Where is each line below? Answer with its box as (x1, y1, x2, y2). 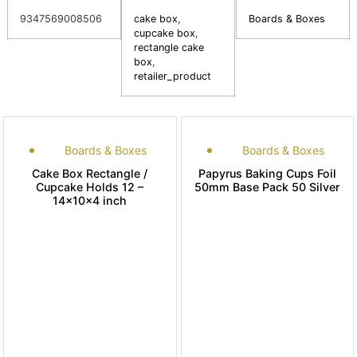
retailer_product (134, 69, 212, 82)
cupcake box (134, 26, 196, 39)
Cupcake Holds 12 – (36, 179, 144, 194)
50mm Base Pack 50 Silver (194, 179, 340, 194)
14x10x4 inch (53, 193, 127, 207)
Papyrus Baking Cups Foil (198, 166, 336, 180)
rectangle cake (134, 41, 205, 53)
